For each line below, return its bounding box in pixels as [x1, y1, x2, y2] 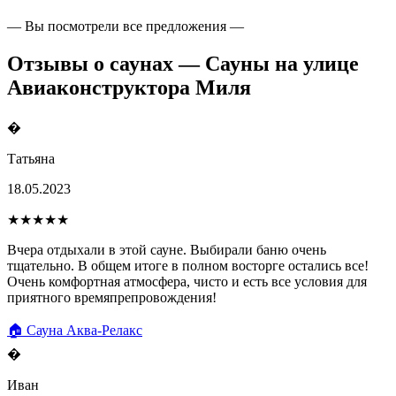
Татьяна [7, 150, 55, 166]
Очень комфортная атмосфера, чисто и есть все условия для [7, 273, 367, 289]
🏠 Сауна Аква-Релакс [7, 322, 142, 338]
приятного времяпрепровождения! [7, 289, 217, 305]
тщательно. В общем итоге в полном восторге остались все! [7, 257, 369, 273]
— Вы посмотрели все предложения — [7, 18, 244, 34]
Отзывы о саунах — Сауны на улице [7, 51, 359, 75]
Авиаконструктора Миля [7, 75, 251, 99]
